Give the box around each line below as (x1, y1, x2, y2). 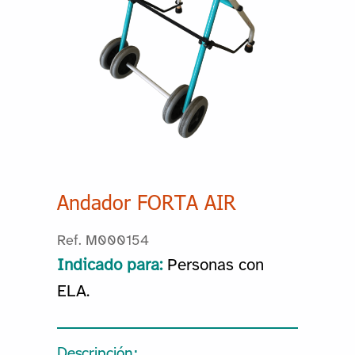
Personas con (166, 257, 264, 275)
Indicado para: (56, 257, 162, 275)
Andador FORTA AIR (56, 189, 236, 216)
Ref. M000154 (56, 234, 149, 250)
